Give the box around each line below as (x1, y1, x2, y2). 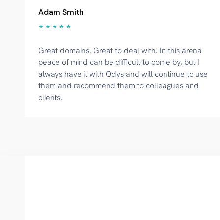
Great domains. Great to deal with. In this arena (38, 45, 202, 55)
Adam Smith (38, 7, 83, 17)
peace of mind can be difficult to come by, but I (38, 57, 199, 67)
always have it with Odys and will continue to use (38, 69, 208, 79)
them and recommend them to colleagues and (38, 81, 199, 91)
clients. (38, 92, 62, 103)
